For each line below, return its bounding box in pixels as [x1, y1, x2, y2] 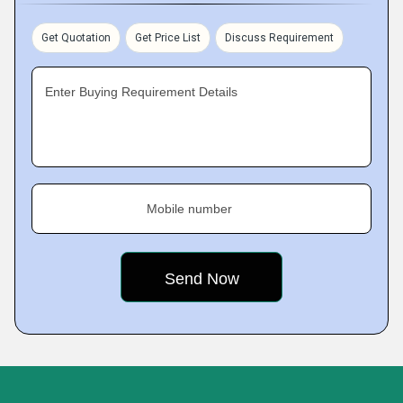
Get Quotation [41, 31, 111, 44]
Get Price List [135, 31, 201, 44]
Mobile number [147, 201, 232, 216]
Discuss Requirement [225, 31, 334, 44]
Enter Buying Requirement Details [45, 85, 237, 99]
